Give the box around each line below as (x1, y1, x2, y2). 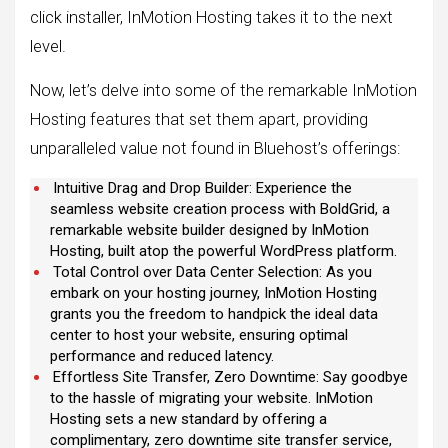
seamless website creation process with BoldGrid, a (50, 199, 390, 218)
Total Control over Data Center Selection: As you (53, 262, 372, 281)
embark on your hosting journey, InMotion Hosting (50, 283, 377, 302)
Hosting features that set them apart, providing (30, 109, 368, 129)
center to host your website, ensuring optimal (50, 325, 348, 344)
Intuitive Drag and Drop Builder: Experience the (53, 178, 352, 197)
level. (30, 36, 66, 56)
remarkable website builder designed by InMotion (50, 220, 369, 239)
